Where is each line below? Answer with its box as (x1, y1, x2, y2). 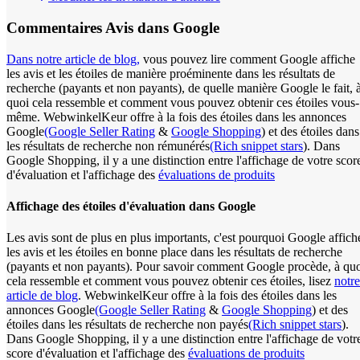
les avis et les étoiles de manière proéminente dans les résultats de (6, 66, 335, 80)
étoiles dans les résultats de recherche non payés (6, 317, 248, 332)
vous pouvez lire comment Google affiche (140, 51, 355, 66)
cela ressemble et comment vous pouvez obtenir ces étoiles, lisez (6, 274, 334, 288)
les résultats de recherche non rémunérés (6, 138, 210, 153)
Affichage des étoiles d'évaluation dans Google (6, 199, 256, 214)
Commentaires (6, 19, 102, 37)
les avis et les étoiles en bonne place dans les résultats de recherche (6, 245, 342, 260)
